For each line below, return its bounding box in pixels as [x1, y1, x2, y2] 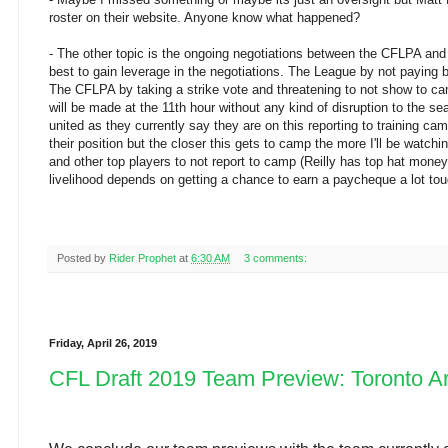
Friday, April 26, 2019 [49, 337, 157, 350]
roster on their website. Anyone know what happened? [49, 10, 360, 26]
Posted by [57, 252, 109, 265]
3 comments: [243, 252, 310, 265]
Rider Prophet [109, 252, 176, 265]
